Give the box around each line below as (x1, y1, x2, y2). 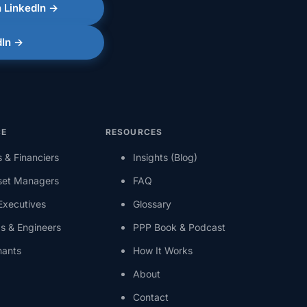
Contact (132, 291, 169, 304)
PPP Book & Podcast (132, 221, 225, 234)
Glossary (132, 198, 171, 210)
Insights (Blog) (132, 151, 197, 164)
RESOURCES (105, 127, 163, 138)
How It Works (132, 245, 193, 257)
